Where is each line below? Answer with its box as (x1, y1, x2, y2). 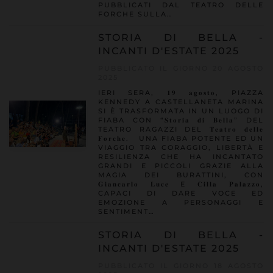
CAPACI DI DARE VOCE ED (97, 189, 264, 197)
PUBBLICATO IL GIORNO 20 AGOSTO (97, 64, 264, 73)
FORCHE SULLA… (97, 10, 173, 18)
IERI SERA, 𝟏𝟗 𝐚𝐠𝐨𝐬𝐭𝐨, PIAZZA (97, 88, 264, 97)
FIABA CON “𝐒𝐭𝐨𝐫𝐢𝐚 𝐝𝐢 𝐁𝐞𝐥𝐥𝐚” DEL (97, 116, 264, 124)
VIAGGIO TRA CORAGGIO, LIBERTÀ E (97, 143, 264, 152)
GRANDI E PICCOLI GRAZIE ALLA (97, 161, 264, 170)
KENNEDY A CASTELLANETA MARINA (97, 97, 264, 106)
